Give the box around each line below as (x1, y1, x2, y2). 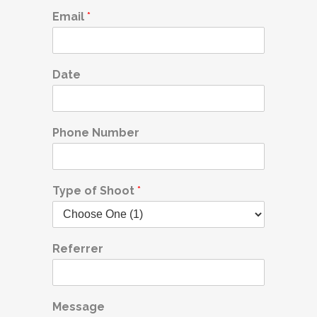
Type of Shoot (52, 184, 137, 198)
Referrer (52, 242, 103, 256)
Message (52, 300, 105, 314)
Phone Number (52, 126, 139, 140)
